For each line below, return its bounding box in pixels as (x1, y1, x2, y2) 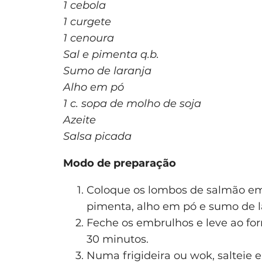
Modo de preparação (63, 156, 176, 170)
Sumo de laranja (63, 64, 151, 77)
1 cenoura (63, 31, 114, 44)
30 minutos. (87, 232, 149, 246)
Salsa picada (63, 129, 132, 143)
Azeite (63, 113, 96, 126)
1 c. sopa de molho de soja (63, 96, 201, 110)
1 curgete (63, 15, 111, 28)
